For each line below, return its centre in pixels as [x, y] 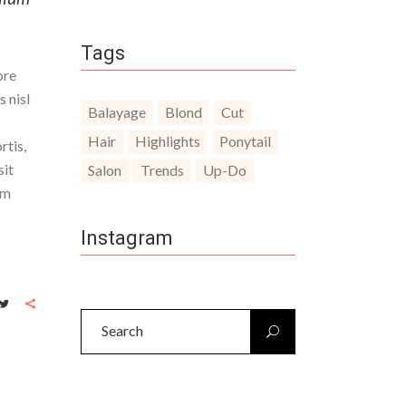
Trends [162, 170]
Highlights [167, 141]
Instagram [126, 238]
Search [100, 319]
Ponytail [245, 141]
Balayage [116, 112]
